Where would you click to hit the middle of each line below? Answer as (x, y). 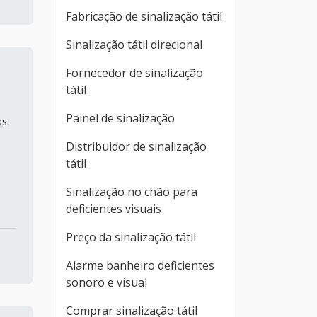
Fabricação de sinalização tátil (144, 16)
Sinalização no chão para (132, 192)
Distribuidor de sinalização (136, 146)
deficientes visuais (114, 209)
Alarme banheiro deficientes (140, 265)
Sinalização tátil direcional (134, 45)
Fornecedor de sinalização (134, 73)
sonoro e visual (106, 282)
